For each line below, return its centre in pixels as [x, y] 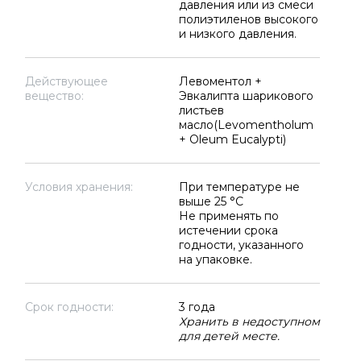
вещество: [54, 96]
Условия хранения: [79, 187]
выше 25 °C [211, 201]
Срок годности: [69, 307]
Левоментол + [220, 81]
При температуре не [239, 187]
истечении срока [228, 230]
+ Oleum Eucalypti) [232, 139]
